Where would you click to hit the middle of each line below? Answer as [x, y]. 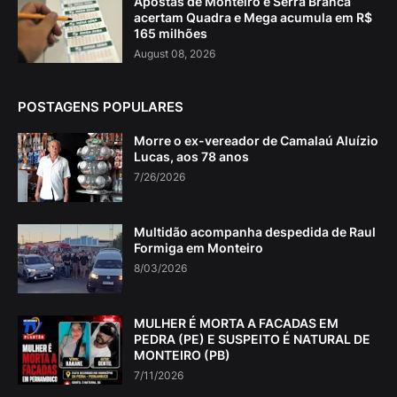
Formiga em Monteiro [198, 248]
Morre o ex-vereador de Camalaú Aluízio [256, 141]
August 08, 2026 [175, 54]
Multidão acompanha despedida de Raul [255, 232]
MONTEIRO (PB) [182, 355]
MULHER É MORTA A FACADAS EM [236, 323]
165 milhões [171, 34]
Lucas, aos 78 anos [191, 157]
